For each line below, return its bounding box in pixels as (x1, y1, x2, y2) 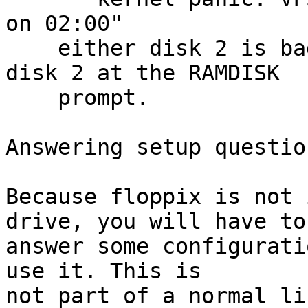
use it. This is (5, 258, 201, 283)
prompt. (5, 85, 58, 110)
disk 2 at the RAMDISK (5, 60, 280, 85)
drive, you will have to (5, 209, 306, 234)
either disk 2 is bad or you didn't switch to (5, 36, 58, 60)
